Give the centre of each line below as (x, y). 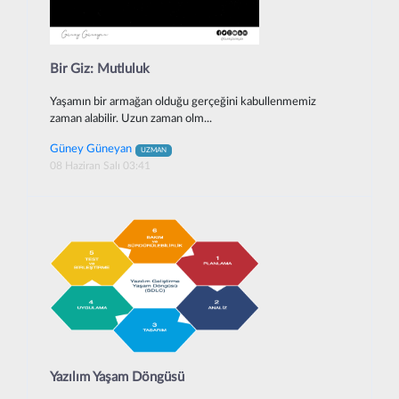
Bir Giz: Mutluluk (100, 69)
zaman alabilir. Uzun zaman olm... (131, 118)
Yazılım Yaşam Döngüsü (117, 377)
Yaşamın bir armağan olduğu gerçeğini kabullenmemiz (183, 102)
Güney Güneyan (91, 148)
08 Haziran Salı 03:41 (100, 165)
